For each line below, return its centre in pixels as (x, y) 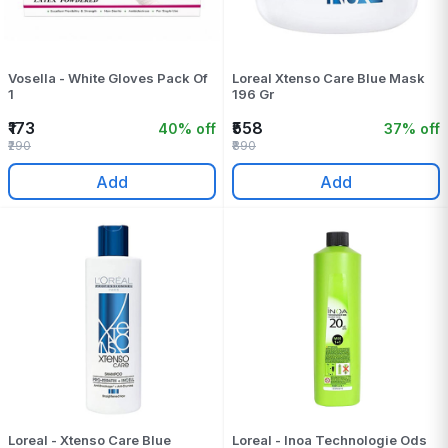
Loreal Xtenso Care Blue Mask (328, 78)
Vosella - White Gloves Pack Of (108, 78)
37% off (412, 128)
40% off (187, 128)
